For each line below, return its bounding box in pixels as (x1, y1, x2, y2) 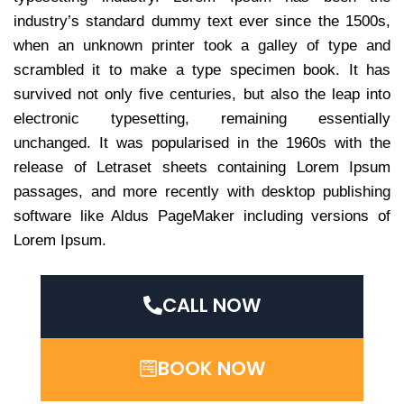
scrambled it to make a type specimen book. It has (14, 60, 390, 78)
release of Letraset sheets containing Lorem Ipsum (14, 158, 390, 176)
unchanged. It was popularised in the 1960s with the (14, 133, 390, 151)
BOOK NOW (157, 354, 266, 381)
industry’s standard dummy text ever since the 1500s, (14, 12, 390, 30)
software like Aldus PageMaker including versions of (14, 207, 390, 225)
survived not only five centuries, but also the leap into (14, 85, 390, 103)
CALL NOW (161, 291, 262, 318)
